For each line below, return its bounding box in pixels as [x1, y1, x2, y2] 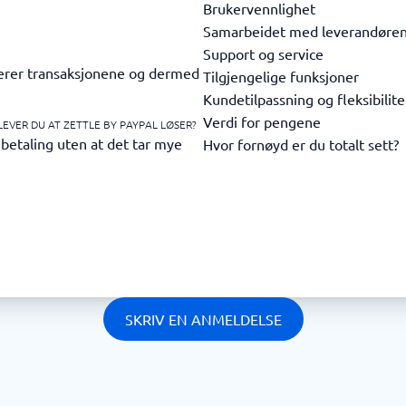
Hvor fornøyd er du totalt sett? [203, 134, 399, 153]
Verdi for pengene [203, 111, 321, 130]
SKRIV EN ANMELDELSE [124, 310, 282, 328]
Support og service [203, 43, 324, 63]
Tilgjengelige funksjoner [203, 66, 359, 85]
